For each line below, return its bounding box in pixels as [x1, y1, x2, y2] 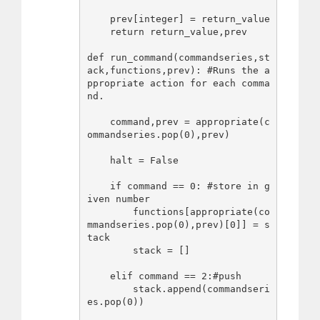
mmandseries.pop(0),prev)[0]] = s [86, 219, 270, 231]
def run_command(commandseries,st [86, 52, 270, 64]
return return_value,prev [86, 26, 110, 38]
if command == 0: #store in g [86, 181, 110, 192]
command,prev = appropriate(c [86, 116, 110, 128]
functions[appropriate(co [86, 206, 133, 218]
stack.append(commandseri [86, 284, 133, 295]
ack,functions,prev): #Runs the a [86, 65, 270, 76]
